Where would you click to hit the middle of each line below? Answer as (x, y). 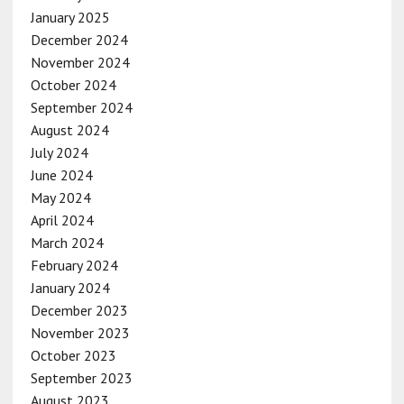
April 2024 (62, 220)
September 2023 (81, 377)
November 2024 (80, 62)
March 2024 (67, 242)
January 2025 (70, 17)
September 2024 (81, 107)
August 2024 (69, 129)
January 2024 (70, 287)
